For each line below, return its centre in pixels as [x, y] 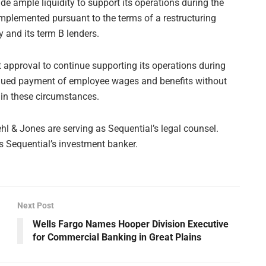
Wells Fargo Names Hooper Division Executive [131, 224]
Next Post [36, 205]
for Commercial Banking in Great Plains [117, 237]
